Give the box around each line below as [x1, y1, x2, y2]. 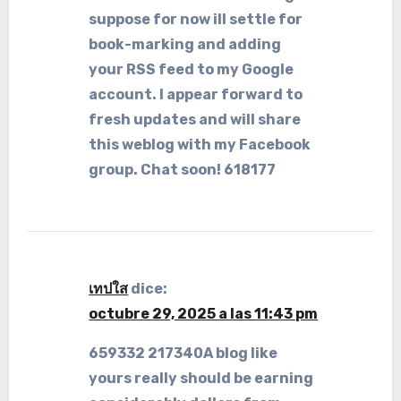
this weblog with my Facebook [89, 136, 311, 153]
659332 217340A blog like [89, 345, 278, 362]
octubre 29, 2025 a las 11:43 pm [89, 305, 319, 322]
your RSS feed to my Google [89, 61, 294, 78]
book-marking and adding [89, 36, 282, 53]
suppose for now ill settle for [89, 11, 303, 28]
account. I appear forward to [89, 86, 303, 103]
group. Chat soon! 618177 [89, 161, 277, 178]
